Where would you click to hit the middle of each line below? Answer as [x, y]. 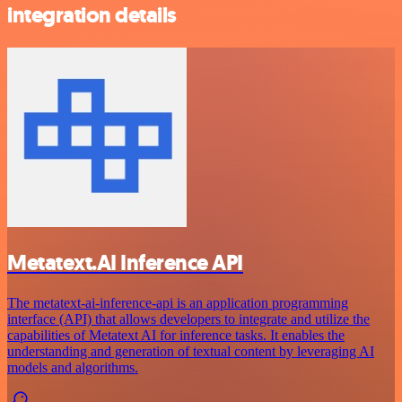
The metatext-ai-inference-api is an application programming [178, 302]
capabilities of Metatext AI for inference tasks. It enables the [176, 335]
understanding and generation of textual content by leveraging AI [191, 351]
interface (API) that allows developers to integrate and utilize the [188, 319]
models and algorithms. [73, 367]
